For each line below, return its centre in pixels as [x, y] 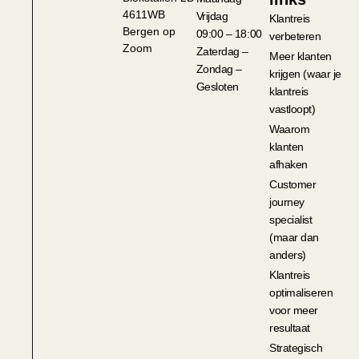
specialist [291, 220]
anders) [288, 255]
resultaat [290, 328]
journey [287, 202]
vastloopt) [292, 109]
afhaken [288, 165]
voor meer [294, 311]
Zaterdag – [222, 52]
